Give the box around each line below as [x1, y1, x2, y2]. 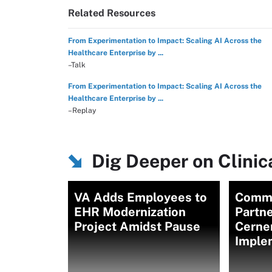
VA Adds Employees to [74, 190, 207, 205]
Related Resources [68, 7, 155, 19]
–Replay [68, 106, 96, 115]
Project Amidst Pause [74, 219, 200, 234]
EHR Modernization [74, 205, 186, 219]
